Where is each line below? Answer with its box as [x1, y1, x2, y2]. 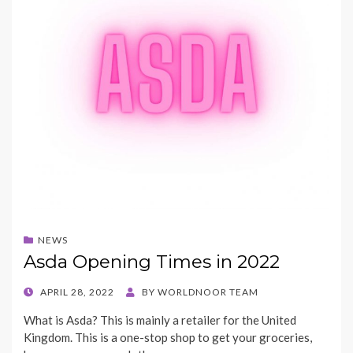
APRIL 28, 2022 [40, 285, 114, 298]
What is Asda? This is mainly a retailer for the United [24, 312, 296, 327]
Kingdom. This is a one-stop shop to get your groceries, [24, 329, 312, 344]
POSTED [23, 284, 63, 297]
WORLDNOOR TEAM [158, 285, 258, 298]
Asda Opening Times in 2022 [24, 250, 280, 273]
